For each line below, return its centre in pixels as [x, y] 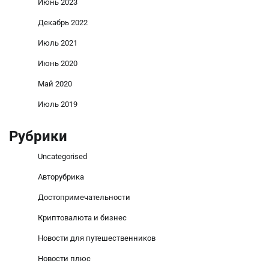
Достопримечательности [84, 198]
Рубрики [38, 137]
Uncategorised [62, 157]
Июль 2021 [58, 43]
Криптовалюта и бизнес [82, 218]
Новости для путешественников [97, 238]
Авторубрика [61, 177]
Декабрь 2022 [63, 23]
